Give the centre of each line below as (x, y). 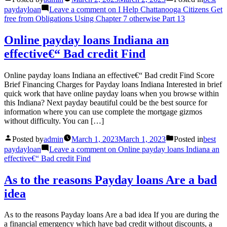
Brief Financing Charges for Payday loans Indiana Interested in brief (113, 84)
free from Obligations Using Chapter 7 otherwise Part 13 (94, 18)
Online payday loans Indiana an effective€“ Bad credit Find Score (109, 75)
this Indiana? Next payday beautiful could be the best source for (106, 102)
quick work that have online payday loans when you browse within (111, 93)
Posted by (28, 139)
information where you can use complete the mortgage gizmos (103, 111)
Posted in (188, 139)
